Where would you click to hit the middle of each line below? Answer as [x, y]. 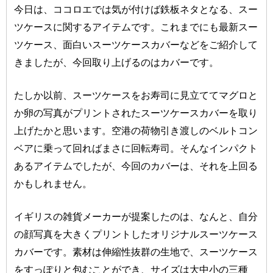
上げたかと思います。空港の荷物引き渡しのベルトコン [136, 130]
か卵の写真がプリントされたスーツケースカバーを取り [136, 112]
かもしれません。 [53, 183]
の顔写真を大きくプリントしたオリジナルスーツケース [136, 234]
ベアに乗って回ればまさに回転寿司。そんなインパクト [136, 148]
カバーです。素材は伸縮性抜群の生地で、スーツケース [136, 251]
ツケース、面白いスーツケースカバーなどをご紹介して [136, 44]
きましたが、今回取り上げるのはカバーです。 [117, 62]
